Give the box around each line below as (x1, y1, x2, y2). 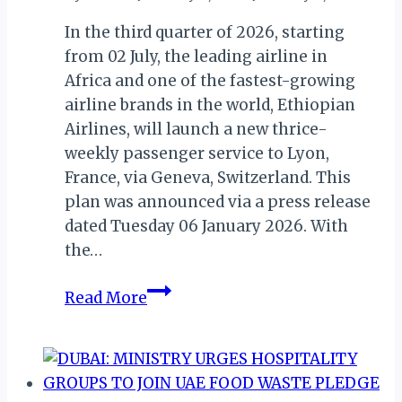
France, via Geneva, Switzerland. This (65, 167, 351, 188)
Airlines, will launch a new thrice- (65, 118, 328, 139)
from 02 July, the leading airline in (65, 46, 328, 66)
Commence (146, 351, 235, 371)
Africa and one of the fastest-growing (65, 70, 355, 91)
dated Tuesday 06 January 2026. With (65, 215, 348, 236)
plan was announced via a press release (65, 191, 371, 212)
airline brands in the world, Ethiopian (65, 94, 355, 115)
